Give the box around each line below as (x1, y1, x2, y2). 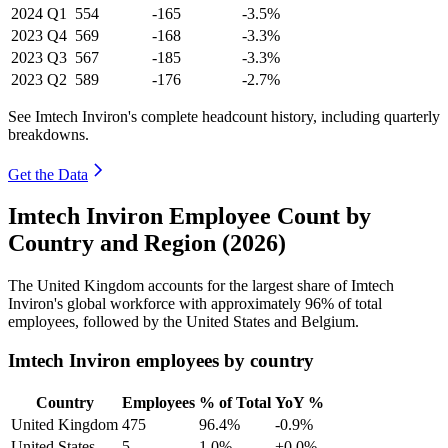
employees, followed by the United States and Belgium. (8, 313, 359, 331)
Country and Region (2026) (8, 230, 286, 257)
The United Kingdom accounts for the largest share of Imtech (8, 277, 394, 295)
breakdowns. (8, 125, 89, 143)
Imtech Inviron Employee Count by (8, 203, 371, 230)
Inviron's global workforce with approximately (8, 295, 305, 313)
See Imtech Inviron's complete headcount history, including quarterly (8, 107, 440, 125)
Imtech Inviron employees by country (8, 350, 314, 372)
